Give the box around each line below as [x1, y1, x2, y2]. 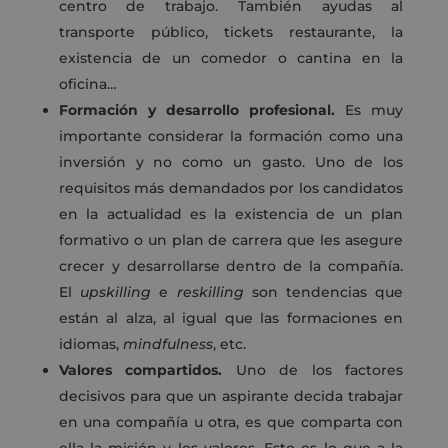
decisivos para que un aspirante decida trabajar [58, 387, 404, 406]
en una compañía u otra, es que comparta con [58, 413, 404, 432]
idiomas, [58, 335, 119, 354]
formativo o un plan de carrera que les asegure [58, 231, 404, 250]
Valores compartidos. [58, 361, 223, 380]
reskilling [176, 283, 244, 302]
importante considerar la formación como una [58, 127, 404, 146]
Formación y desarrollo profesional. [58, 101, 336, 120]
